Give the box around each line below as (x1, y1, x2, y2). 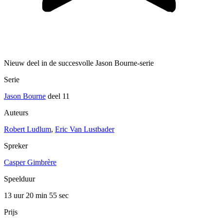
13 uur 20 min (4, 191, 49, 200)
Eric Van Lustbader (55, 125, 114, 134)
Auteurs (4, 109, 28, 117)
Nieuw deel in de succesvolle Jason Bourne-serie (4, 59, 154, 68)
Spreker (4, 142, 28, 150)
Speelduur (4, 175, 35, 183)
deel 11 (46, 92, 70, 101)
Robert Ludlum (4, 125, 51, 134)
